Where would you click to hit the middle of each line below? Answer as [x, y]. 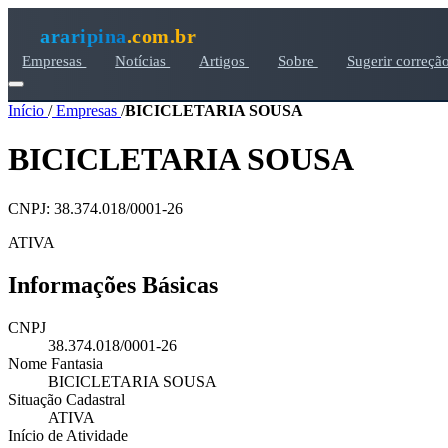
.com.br [161, 35]
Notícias [143, 60]
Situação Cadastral [66, 399]
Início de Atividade [68, 435]
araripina [83, 35]
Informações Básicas [113, 284]
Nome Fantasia [55, 363]
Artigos [223, 60]
